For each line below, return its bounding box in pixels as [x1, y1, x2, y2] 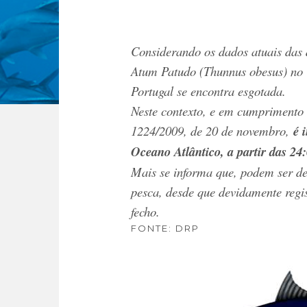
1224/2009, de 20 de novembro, [131, 122, 293, 139]
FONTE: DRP [131, 223, 199, 234]
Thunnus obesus [204, 62, 283, 79]
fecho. [131, 203, 160, 220]
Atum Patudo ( [131, 62, 204, 79]
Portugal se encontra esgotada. [131, 82, 286, 99]
